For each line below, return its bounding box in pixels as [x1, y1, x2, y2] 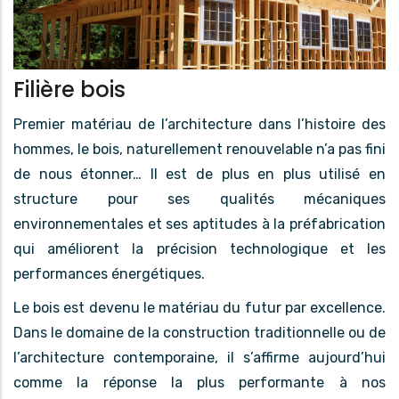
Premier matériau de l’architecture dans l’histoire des [13, 116, 386, 134]
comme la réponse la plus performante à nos [13, 374, 386, 392]
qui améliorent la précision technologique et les [13, 240, 386, 258]
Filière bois [13, 74, 126, 104]
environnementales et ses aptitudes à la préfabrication [13, 216, 386, 233]
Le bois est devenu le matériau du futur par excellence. [13, 299, 386, 317]
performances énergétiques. [13, 265, 205, 283]
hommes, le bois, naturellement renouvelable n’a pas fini [13, 141, 386, 159]
